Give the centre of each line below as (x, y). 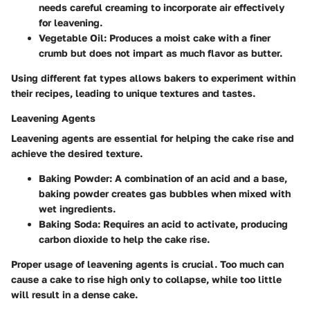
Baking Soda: (70, 224)
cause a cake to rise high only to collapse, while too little (146, 279)
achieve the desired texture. (77, 153)
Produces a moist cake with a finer (189, 37)
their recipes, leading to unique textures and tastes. (133, 93)
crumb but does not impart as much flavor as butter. (161, 53)
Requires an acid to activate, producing (194, 224)
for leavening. (71, 22)
